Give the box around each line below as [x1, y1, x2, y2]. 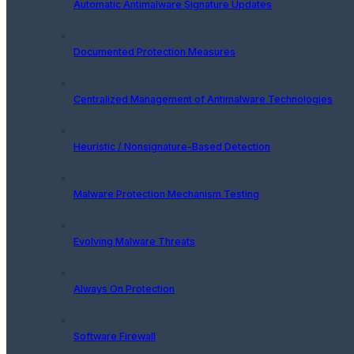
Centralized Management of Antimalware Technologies [73, 92, 333, 105]
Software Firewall [73, 330, 156, 342]
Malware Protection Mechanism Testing [73, 187, 259, 200]
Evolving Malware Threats [73, 235, 195, 247]
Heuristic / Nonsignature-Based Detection [73, 140, 270, 153]
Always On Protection [73, 282, 175, 295]
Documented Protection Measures [73, 45, 235, 58]
